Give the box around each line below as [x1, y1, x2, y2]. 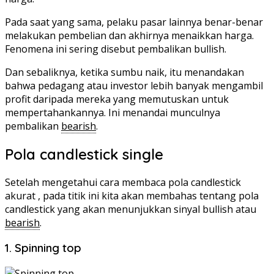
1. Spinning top [5, 240, 81, 256]
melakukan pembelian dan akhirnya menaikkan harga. [5, 28, 254, 42]
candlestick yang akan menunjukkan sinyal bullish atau [5, 202, 256, 216]
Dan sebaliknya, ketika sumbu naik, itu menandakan [5, 65, 244, 79]
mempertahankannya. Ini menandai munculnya [5, 105, 220, 119]
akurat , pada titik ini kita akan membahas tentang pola [5, 188, 259, 202]
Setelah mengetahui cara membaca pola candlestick [5, 175, 241, 189]
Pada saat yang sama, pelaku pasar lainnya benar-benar [5, 15, 263, 29]
